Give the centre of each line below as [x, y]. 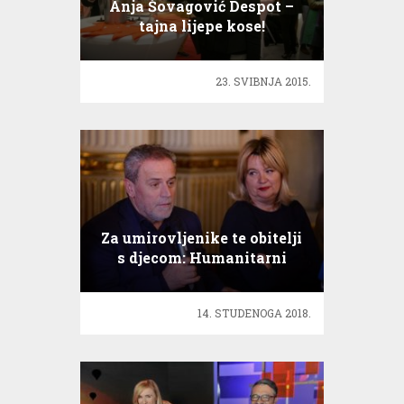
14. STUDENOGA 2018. [255, 313]
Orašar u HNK [202, 278]
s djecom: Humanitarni [202, 258]
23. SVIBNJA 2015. [264, 82]
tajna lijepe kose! [202, 26]
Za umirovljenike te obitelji [202, 238]
